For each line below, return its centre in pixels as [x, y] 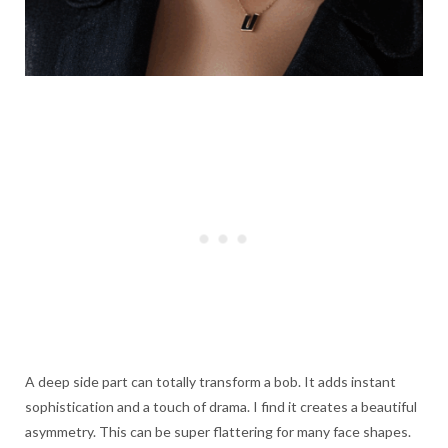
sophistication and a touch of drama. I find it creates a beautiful [221, 407]
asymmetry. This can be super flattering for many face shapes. [218, 432]
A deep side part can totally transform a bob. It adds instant [210, 382]
